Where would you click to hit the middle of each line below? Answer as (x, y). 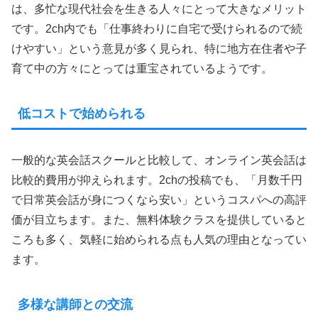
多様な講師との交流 (75, 304)
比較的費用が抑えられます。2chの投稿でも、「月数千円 (157, 180)
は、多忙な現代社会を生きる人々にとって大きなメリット (159, 9)
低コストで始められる (82, 113)
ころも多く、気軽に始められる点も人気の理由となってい (159, 239)
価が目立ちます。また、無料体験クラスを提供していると (159, 219)
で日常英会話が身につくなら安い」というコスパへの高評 (159, 199)
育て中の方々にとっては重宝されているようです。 (142, 69)
